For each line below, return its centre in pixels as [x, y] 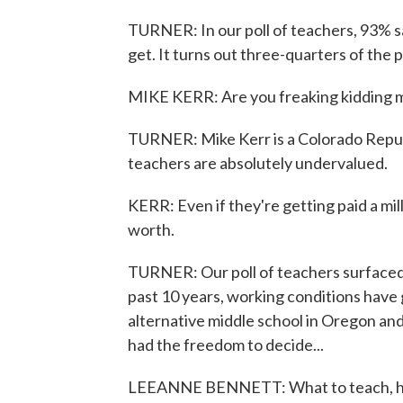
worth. [151, 229]
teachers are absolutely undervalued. [258, 163]
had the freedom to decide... [226, 345]
